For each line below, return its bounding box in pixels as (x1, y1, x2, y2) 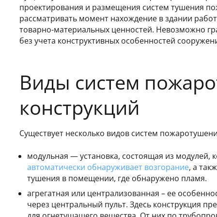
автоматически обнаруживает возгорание (27, 161, 189, 172)
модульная (27, 150, 68, 161)
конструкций (19, 93, 144, 121)
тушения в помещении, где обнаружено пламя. (27, 172, 209, 184)
